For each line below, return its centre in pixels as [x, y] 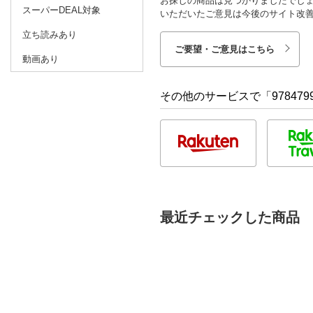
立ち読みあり [50, 34]
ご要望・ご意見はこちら [225, 49]
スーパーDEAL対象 [61, 10]
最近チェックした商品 [230, 217]
